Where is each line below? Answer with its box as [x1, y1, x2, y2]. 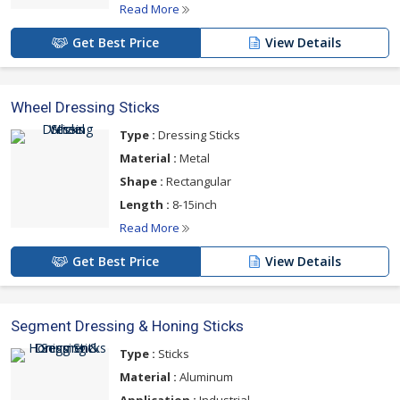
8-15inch [170, 196, 217, 212]
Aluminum [177, 369, 233, 385]
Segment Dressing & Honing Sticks [11, 317, 244, 335]
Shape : [120, 173, 163, 189]
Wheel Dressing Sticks [11, 98, 160, 116]
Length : [120, 196, 170, 212]
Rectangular [163, 173, 231, 189]
